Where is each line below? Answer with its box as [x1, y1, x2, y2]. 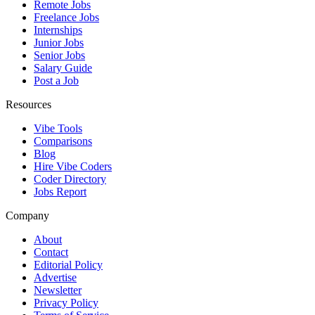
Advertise [34, 271, 77, 284]
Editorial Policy [34, 259, 103, 271]
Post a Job [34, 75, 79, 87]
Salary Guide [34, 62, 92, 75]
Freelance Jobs [34, 11, 99, 24]
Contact [34, 246, 68, 259]
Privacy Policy [34, 297, 98, 309]
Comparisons [34, 135, 92, 148]
